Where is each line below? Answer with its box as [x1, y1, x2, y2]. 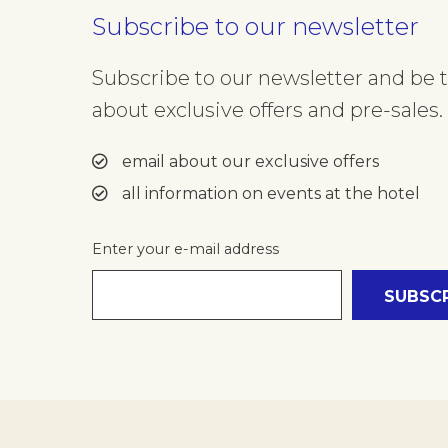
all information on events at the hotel [118, 184, 420, 203]
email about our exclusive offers [118, 152, 379, 171]
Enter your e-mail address [92, 240, 279, 258]
